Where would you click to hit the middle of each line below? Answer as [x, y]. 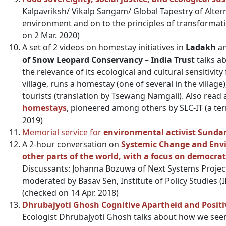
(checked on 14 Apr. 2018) [70, 193]
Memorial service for [63, 132]
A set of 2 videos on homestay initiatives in [104, 47]
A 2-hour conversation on [72, 144]
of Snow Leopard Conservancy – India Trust [108, 60]
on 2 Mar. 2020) [51, 35]
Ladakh [201, 47]
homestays [44, 108]
